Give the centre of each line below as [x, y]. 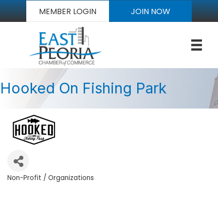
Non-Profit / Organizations [51, 178]
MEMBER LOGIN [68, 12]
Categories [32, 185]
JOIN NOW [150, 12]
